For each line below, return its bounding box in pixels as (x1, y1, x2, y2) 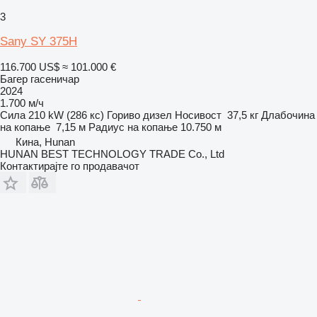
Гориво (107, 108, 140, 121)
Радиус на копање (88, 120, 178, 133)
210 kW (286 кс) (28, 108, 104, 121)
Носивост (175, 108, 221, 121)
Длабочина (261, 108, 315, 121)
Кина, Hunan (16, 135, 75, 148)
